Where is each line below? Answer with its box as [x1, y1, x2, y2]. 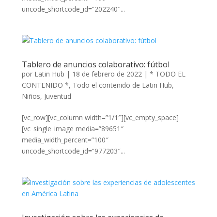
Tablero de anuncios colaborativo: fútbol [21, 59, 170, 70]
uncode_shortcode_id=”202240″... [21, 4, 125, 14]
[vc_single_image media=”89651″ [21, 124, 124, 133]
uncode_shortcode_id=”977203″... [21, 146, 125, 155]
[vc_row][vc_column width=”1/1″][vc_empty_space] [21, 113, 179, 122]
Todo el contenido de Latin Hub [72, 80, 172, 90]
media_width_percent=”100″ [21, 135, 108, 144]
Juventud [44, 92, 71, 101]
